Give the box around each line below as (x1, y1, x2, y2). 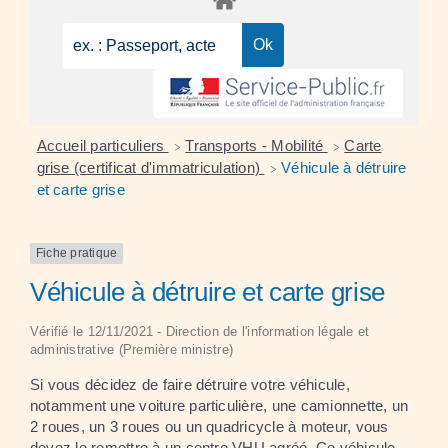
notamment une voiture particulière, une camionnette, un (30, 396, 409, 414)
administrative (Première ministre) (30, 341, 234, 357)
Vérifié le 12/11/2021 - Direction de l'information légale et (30, 323, 370, 339)
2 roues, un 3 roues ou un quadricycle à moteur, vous (30, 417, 389, 435)
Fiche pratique (36, 246, 118, 261)
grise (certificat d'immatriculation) (36, 159, 265, 177)
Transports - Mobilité (185, 137, 328, 155)
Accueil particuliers (36, 137, 169, 155)
